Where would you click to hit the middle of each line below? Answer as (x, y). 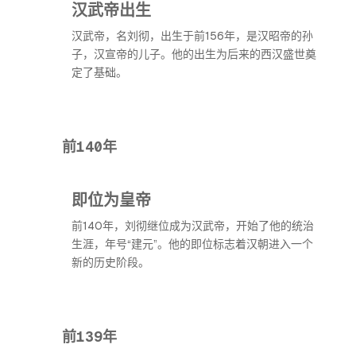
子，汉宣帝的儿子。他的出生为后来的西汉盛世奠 (194, 54)
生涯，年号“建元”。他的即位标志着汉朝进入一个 (192, 244)
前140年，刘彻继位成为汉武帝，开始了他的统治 (193, 226)
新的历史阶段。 (110, 262)
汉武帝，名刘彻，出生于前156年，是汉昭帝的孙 (192, 36)
